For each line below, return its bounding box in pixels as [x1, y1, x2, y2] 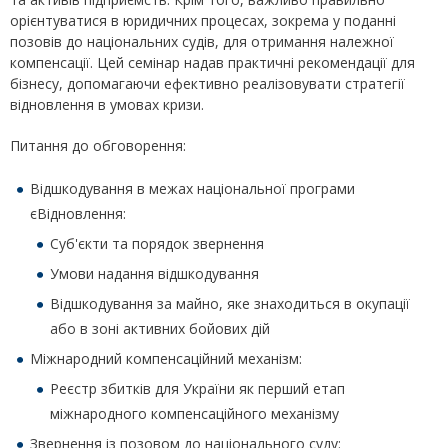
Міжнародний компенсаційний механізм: [30, 349, 302, 369]
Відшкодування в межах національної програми [30, 179, 355, 199]
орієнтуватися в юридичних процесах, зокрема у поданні [10, 11, 396, 31]
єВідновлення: [30, 204, 126, 224]
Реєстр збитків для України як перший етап [50, 379, 345, 399]
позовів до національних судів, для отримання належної [10, 32, 394, 52]
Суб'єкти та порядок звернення [50, 234, 264, 254]
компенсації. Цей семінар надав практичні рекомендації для [10, 53, 415, 73]
